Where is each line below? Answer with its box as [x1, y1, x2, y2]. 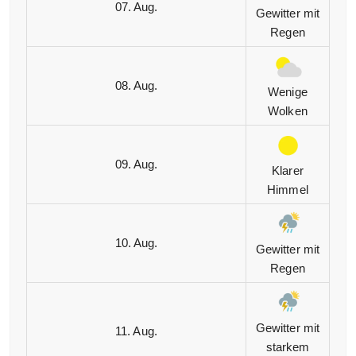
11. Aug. [115, 324, 157, 339]
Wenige [268, 85, 308, 99]
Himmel [267, 183, 308, 197]
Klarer [272, 164, 304, 178]
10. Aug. [114, 236, 158, 250]
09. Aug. [114, 157, 158, 172]
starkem [265, 340, 310, 354]
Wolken [268, 104, 308, 118]
